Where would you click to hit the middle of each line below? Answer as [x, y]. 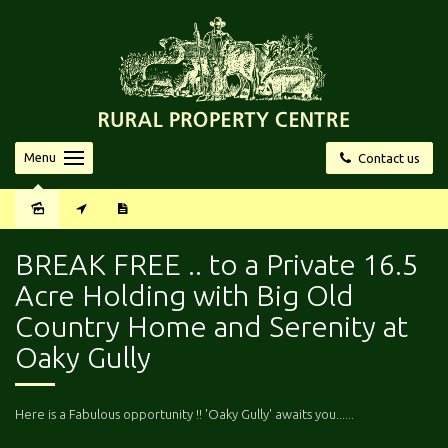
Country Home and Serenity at [211, 325]
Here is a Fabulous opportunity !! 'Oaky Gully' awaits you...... [184, 413]
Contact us [386, 157]
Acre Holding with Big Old [184, 294]
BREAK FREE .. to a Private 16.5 [216, 263]
